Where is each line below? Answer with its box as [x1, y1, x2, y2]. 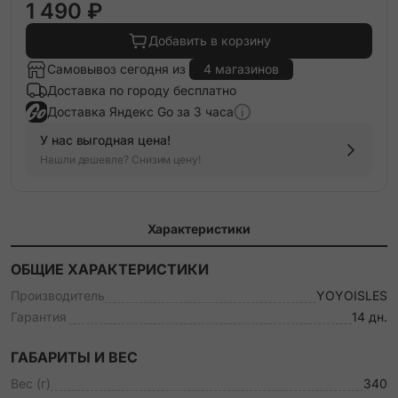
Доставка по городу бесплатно [47, 83, 236, 98]
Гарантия [11, 309, 67, 324]
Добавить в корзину [148, 33, 271, 48]
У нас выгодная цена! [40, 132, 171, 147]
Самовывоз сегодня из [47, 61, 189, 76]
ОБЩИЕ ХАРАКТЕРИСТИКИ [11, 260, 209, 278]
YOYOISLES [316, 288, 387, 303]
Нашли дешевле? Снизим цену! [40, 153, 201, 166]
